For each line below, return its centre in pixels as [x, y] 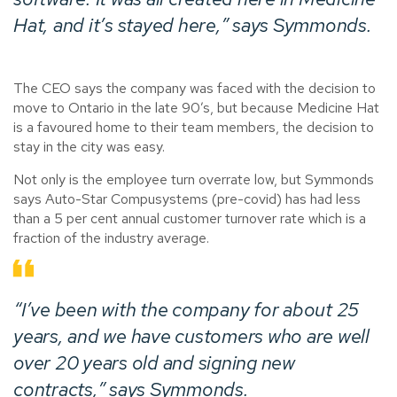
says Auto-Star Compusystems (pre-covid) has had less [187, 198]
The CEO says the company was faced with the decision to [195, 88]
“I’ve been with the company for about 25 [186, 309]
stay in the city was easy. [89, 146]
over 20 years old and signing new [154, 362]
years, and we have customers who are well [191, 336]
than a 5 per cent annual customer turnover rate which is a [190, 218]
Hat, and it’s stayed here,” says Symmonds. [193, 25]
